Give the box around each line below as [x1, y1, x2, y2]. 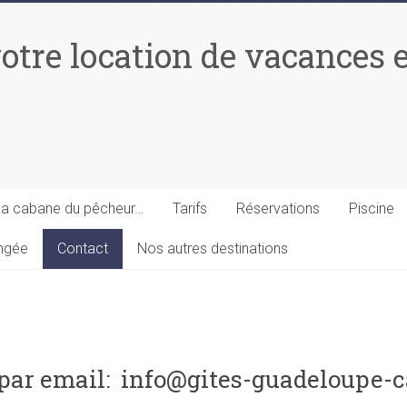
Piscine [349, 200, 394, 217]
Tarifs [173, 200, 207, 217]
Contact [57, 240, 108, 257]
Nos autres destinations [137, 240, 288, 257]
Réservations [236, 200, 320, 217]
